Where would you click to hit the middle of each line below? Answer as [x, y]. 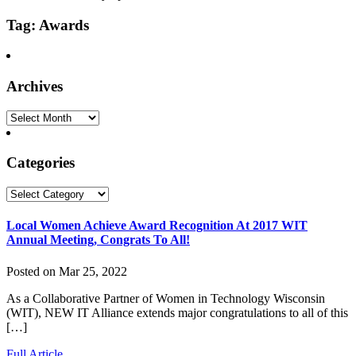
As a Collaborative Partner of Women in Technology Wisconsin [166, 298]
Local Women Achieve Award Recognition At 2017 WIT [157, 226]
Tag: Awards [48, 25]
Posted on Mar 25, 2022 [67, 271]
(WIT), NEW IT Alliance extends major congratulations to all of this [177, 312]
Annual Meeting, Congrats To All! [98, 240]
